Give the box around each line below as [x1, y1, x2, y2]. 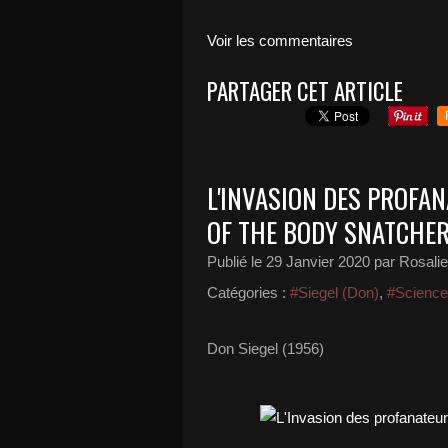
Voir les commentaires [207, 32, 353, 49]
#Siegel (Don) [290, 284, 379, 301]
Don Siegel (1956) [207, 340, 324, 357]
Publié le [207, 253, 266, 270]
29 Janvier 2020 [266, 253, 370, 270]
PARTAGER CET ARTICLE [207, 74, 403, 108]
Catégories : [207, 284, 286, 301]
